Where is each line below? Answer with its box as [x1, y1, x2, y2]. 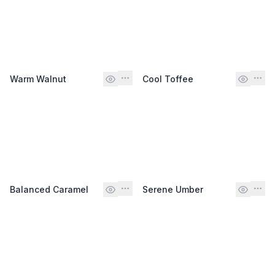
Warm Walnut [10, 73, 66, 84]
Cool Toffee [142, 73, 193, 84]
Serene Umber [142, 184, 203, 195]
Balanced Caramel [10, 184, 88, 195]
